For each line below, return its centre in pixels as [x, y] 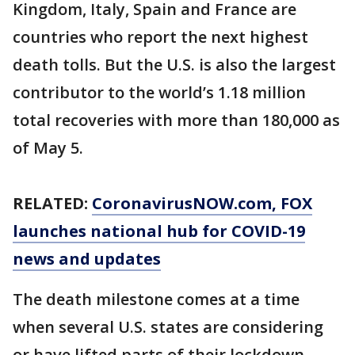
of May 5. [48, 148]
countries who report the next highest [160, 37]
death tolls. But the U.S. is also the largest [174, 65]
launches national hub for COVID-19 [159, 231]
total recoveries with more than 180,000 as [176, 120]
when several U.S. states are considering [168, 327]
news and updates [87, 259]
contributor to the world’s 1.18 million [159, 92]
